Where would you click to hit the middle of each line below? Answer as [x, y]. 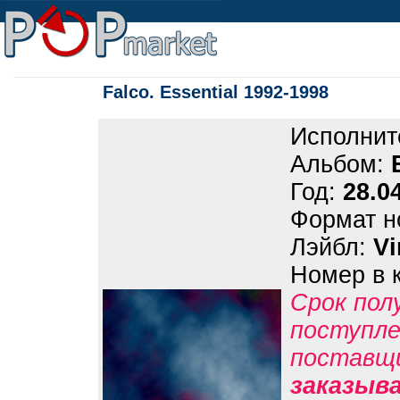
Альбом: [341, 164]
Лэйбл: [332, 247]
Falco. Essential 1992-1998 [216, 92]
